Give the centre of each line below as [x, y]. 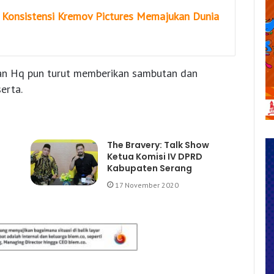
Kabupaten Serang [149, 168]
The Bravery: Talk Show [158, 145]
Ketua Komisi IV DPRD [154, 157]
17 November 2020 [146, 185]
